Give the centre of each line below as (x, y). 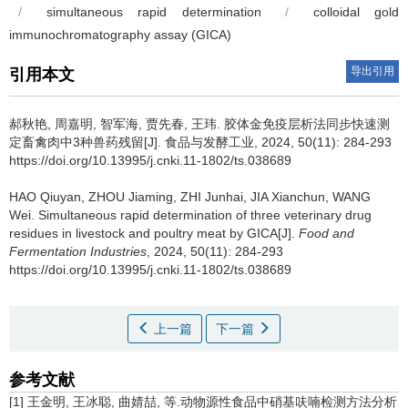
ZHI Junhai (212, 197)
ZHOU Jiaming (131, 197)
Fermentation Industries (78, 251)
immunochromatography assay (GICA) (120, 35)
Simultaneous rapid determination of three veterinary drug (205, 215)
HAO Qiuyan (45, 197)
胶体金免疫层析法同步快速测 (307, 124)
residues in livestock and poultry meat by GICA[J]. (154, 233)
